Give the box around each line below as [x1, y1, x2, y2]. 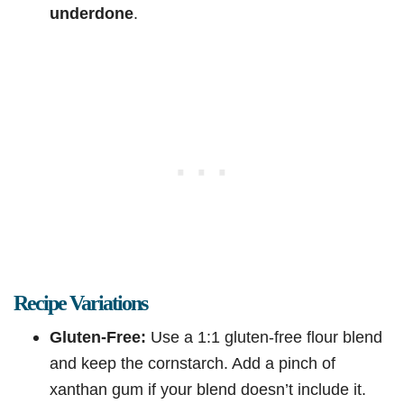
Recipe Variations [14, 291, 147, 316]
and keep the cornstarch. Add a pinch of [50, 353, 335, 373]
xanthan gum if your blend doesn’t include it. [50, 380, 366, 399]
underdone [50, 4, 133, 23]
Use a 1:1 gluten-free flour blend [146, 327, 382, 347]
